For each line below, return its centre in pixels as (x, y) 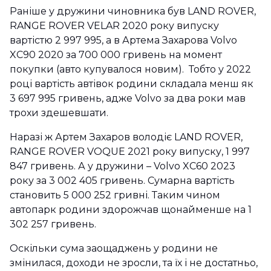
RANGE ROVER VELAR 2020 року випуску (114, 25)
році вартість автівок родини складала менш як (132, 83)
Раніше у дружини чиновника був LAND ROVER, (133, 11)
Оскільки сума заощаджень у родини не (114, 248)
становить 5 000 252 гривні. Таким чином (115, 195)
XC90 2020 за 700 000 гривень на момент (116, 54)
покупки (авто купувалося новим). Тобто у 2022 (130, 69)
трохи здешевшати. (60, 113)
